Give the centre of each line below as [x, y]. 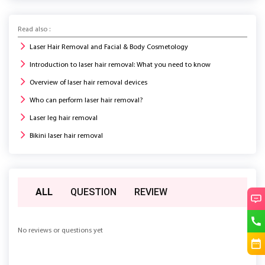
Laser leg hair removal [64, 118]
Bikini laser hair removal [66, 136]
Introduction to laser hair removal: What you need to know [120, 65]
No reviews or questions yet [60, 230]
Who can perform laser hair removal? [86, 100]
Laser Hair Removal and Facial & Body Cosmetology [109, 47]
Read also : [34, 29]
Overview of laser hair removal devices [88, 83]
